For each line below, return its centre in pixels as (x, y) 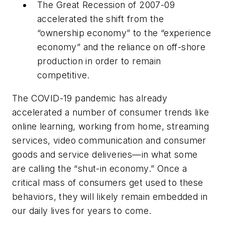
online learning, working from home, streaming (110, 126)
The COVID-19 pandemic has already (90, 98)
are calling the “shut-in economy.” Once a (100, 168)
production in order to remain (99, 61)
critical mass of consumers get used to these (108, 182)
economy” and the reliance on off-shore (122, 47)
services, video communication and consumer (109, 140)
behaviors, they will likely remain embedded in (110, 196)
